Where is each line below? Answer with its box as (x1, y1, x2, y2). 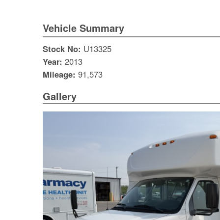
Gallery (43, 89, 77, 104)
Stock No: (43, 43, 83, 55)
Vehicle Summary (43, 21, 124, 35)
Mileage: (43, 68, 78, 81)
